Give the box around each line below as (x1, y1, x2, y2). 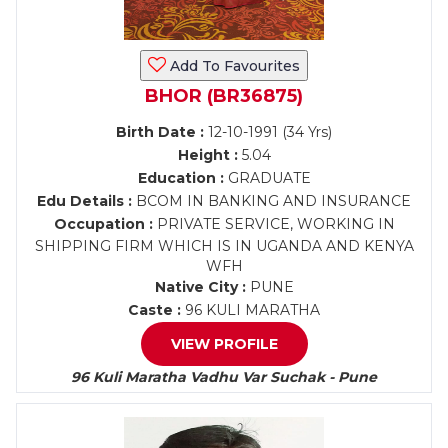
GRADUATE (223, 169, 311, 187)
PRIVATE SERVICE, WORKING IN (152, 215, 395, 233)
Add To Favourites (166, 57, 300, 75)
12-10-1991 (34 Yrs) (204, 123, 332, 141)
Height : (177, 146, 238, 164)
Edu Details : (37, 192, 132, 210)
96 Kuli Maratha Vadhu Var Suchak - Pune (71, 368, 377, 386)
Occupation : (53, 215, 153, 233)
